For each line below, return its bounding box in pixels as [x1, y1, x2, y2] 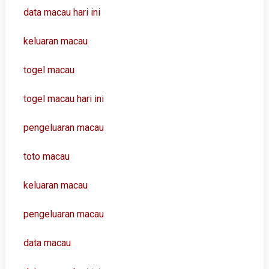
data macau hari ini [23, 7, 100, 18]
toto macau [23, 151, 70, 162]
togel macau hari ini [23, 93, 104, 104]
